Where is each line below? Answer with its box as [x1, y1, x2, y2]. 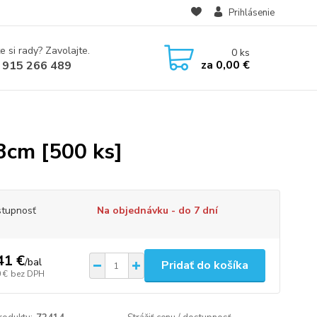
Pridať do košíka [161, 258, 248, 273]
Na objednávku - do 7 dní [96, 204, 218, 217]
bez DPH [10, 267, 45, 279]
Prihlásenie [228, 6, 275, 19]
